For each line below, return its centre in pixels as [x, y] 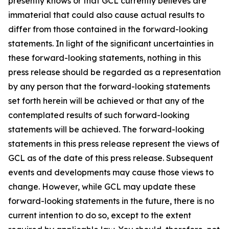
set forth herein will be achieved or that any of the [106, 101]
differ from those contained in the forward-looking [108, 29]
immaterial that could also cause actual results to [106, 15]
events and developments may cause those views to [111, 172]
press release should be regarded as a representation [114, 72]
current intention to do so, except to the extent [100, 215]
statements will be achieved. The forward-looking [106, 129]
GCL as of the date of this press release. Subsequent [111, 158]
